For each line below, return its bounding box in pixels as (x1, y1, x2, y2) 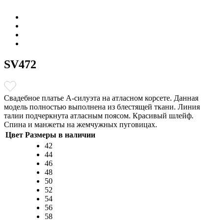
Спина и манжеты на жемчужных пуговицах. (4, 120, 157, 129)
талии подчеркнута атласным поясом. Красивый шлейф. (4, 111, 193, 120)
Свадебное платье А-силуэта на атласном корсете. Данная (4, 93, 198, 102)
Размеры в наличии (25, 130, 95, 139)
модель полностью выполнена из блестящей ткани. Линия (4, 102, 200, 111)
